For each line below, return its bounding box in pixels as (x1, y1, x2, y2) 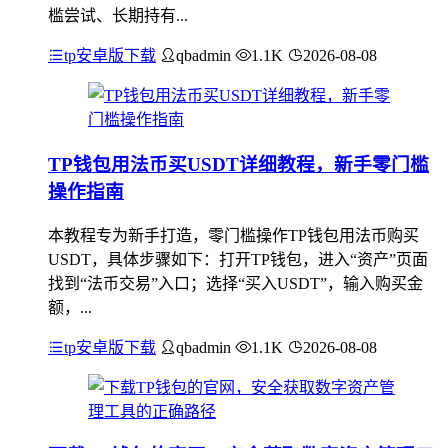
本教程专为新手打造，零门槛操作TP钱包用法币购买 (48, 226, 419, 244)
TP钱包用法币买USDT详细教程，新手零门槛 (48, 153, 429, 175)
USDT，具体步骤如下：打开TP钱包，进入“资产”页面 (48, 250, 428, 268)
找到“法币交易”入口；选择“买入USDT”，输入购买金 (48, 274, 423, 292)
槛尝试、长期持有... (48, 7, 188, 25)
